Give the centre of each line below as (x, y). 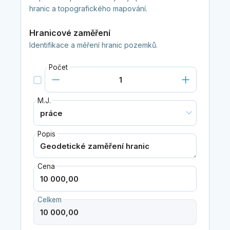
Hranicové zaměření (70, 33)
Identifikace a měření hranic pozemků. (93, 45)
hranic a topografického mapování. (88, 9)
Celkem (49, 200)
